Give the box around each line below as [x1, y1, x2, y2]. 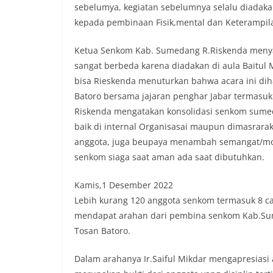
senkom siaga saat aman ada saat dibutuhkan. [74, 151, 264, 163]
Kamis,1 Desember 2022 [74, 179, 173, 191]
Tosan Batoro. [74, 224, 130, 236]
